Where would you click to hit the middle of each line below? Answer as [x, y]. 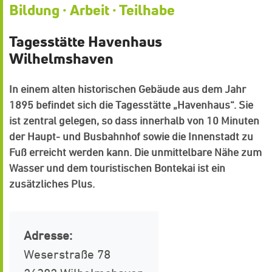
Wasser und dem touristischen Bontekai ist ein [117, 168]
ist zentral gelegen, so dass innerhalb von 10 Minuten [134, 120]
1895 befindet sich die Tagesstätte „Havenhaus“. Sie [131, 104]
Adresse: [48, 235]
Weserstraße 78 [67, 254]
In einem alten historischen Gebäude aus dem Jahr [127, 89]
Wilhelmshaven [61, 58]
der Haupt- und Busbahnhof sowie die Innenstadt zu [131, 136]
